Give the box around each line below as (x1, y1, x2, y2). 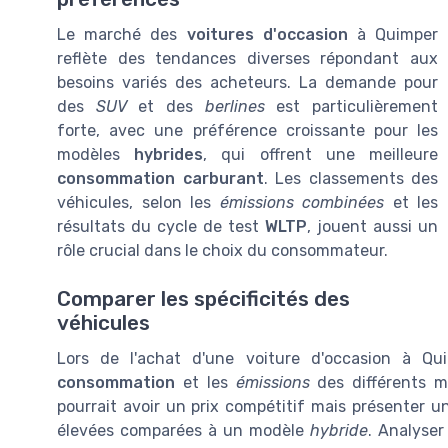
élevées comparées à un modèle (57, 421, 310, 441)
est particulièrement (264, 96, 439, 116)
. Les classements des (263, 168, 438, 188)
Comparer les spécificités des (57, 287, 350, 312)
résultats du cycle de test (57, 216, 265, 236)
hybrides (134, 144, 204, 164)
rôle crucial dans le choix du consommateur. (57, 240, 388, 260)
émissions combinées (219, 192, 384, 212)
